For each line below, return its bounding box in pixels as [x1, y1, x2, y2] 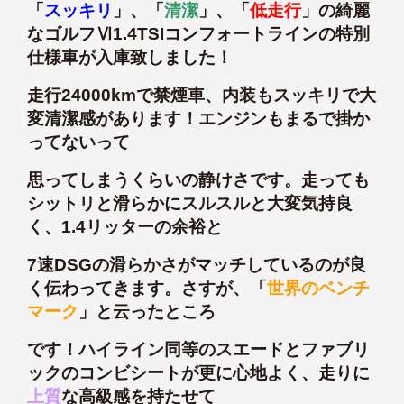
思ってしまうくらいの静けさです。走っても [27, 170, 370, 189]
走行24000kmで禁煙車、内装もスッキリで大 [27, 85, 376, 105]
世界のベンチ [267, 278, 370, 298]
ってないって [27, 132, 130, 151]
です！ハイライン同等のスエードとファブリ [27, 339, 370, 359]
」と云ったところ [78, 301, 216, 321]
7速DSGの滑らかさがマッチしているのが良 [27, 254, 366, 274]
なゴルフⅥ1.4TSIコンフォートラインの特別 [27, 23, 370, 43]
